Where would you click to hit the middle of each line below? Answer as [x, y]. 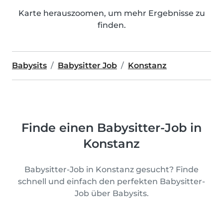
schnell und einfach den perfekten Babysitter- [111, 182]
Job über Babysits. [111, 194]
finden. [111, 25]
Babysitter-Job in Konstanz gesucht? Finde [111, 170]
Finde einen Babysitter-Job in [111, 128]
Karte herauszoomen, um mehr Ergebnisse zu [111, 13]
